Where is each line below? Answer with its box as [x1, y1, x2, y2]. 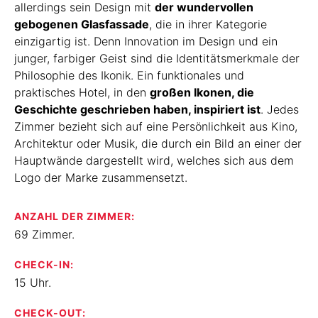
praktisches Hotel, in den [14, 85, 150, 99]
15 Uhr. [14, 275, 51, 290]
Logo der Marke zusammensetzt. [14, 170, 187, 185]
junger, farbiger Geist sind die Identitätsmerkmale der [14, 51, 300, 65]
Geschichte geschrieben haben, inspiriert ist [14, 102, 261, 116]
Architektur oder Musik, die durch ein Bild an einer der [14, 136, 302, 150]
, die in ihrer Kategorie [149, 17, 267, 31]
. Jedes [261, 102, 299, 116]
